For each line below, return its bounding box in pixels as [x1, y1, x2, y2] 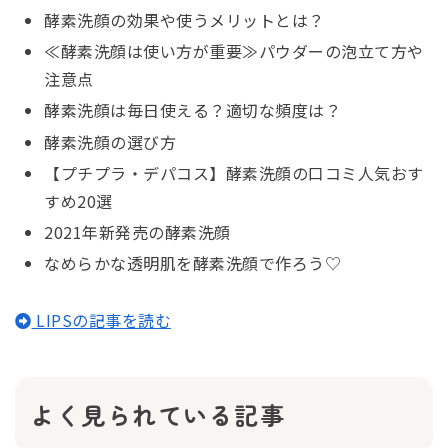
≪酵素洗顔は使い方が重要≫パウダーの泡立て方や [44, 39, 424, 64]
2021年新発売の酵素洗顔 [44, 220, 231, 245]
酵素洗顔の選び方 [44, 129, 177, 154]
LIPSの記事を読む [31, 308, 171, 333]
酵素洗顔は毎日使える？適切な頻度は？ [44, 98, 342, 123]
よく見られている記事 [30, 397, 285, 433]
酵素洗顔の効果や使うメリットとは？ [44, 8, 325, 33]
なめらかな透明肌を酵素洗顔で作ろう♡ [44, 251, 342, 276]
